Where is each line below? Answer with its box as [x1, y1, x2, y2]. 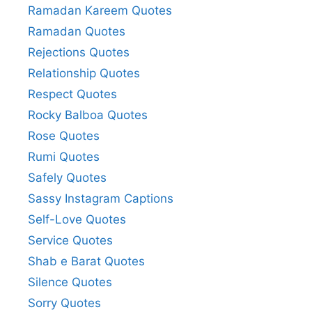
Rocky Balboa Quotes [28, 107, 148, 122]
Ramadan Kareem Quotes [28, 3, 172, 17]
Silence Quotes [28, 274, 112, 289]
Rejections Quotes [28, 45, 130, 59]
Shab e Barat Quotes [28, 253, 145, 268]
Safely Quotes [28, 170, 107, 185]
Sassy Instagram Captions [28, 191, 173, 205]
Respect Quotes [28, 86, 117, 101]
